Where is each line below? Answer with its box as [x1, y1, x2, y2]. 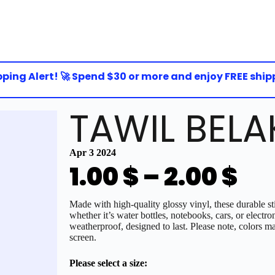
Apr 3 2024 [69, 147, 117, 158]
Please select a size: [69, 258, 148, 268]
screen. [69, 232, 97, 242]
